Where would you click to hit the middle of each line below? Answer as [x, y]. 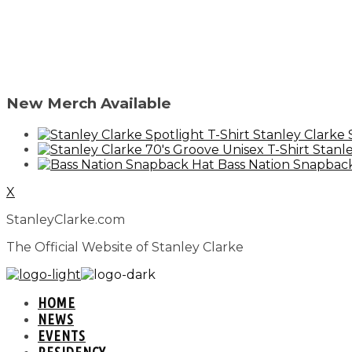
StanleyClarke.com [66, 219]
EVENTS [62, 335]
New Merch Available [89, 104]
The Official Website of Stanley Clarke [125, 247]
